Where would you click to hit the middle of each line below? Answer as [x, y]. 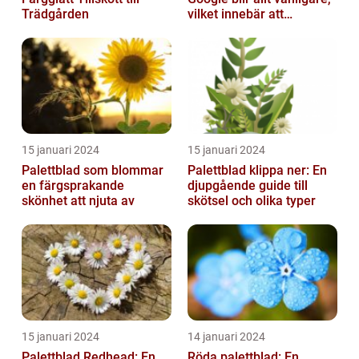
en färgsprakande [73, 186]
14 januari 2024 [226, 337]
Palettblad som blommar [93, 171]
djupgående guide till [248, 186]
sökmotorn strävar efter [256, 30]
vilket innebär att [236, 14]
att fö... [208, 45]
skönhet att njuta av [78, 201]
